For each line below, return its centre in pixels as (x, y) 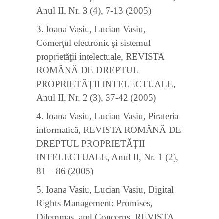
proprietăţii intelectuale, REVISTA (100, 56)
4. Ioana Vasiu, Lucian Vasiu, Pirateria (107, 116)
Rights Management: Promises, (94, 203)
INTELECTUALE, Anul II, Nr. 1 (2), (107, 157)
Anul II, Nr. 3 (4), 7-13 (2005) (94, 11)
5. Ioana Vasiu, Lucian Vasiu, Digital (105, 189)
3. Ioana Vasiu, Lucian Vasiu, (91, 29)
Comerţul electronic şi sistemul (93, 43)
